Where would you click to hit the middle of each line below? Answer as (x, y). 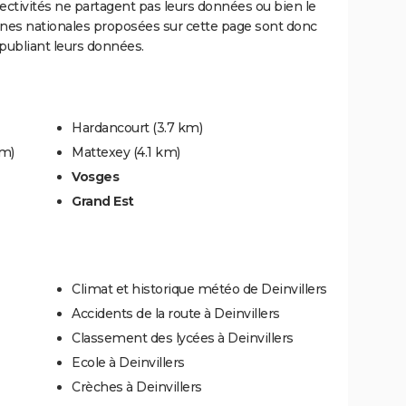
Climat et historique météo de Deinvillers (199, 289)
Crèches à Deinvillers (137, 387)
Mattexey (101, 152)
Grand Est (103, 201)
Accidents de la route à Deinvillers (176, 313)
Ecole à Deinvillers (128, 362)
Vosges (95, 176)
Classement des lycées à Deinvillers (183, 338)
